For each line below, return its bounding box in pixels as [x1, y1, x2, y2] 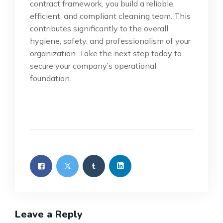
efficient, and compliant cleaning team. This [30, 11, 191, 21]
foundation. [30, 73, 71, 84]
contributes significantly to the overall [30, 23, 168, 34]
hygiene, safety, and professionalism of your [30, 36, 191, 46]
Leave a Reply [15, 208, 83, 222]
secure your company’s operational [30, 61, 156, 71]
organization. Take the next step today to [30, 48, 182, 59]
